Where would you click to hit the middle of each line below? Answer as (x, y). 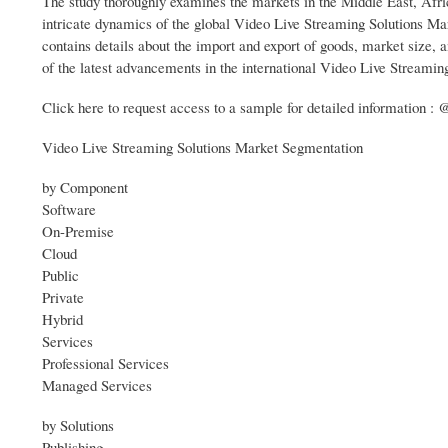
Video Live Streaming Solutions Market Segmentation (202, 147)
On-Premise (78, 231)
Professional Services (105, 363)
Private (63, 297)
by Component (85, 187)
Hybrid (62, 319)
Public (60, 275)
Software (69, 209)
